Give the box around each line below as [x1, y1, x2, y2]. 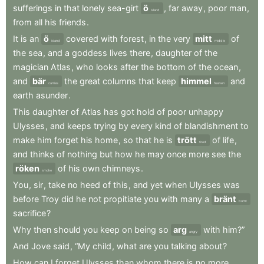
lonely [82, 3, 105, 13]
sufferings [13, 3, 52, 13]
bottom [156, 62, 186, 72]
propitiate [104, 194, 141, 204]
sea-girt [107, 3, 138, 13]
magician [13, 62, 48, 72]
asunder [36, 90, 68, 100]
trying [94, 121, 116, 131]
